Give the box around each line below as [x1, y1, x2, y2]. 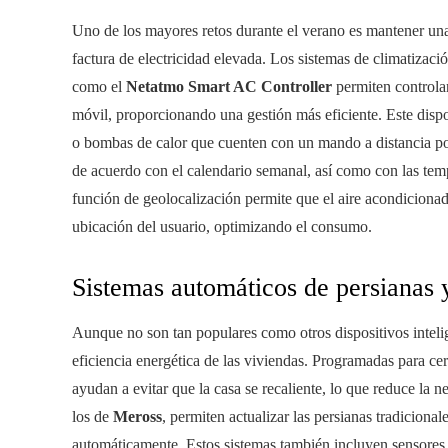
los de [72, 408, 113, 426]
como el [72, 78, 126, 96]
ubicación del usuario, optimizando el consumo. [72, 218, 372, 236]
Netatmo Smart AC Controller [126, 78, 332, 96]
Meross [113, 408, 162, 426]
